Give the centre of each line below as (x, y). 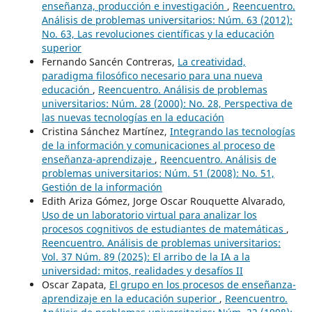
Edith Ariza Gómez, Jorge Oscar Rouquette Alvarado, (163, 201)
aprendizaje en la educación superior (130, 298)
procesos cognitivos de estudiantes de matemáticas (164, 228)
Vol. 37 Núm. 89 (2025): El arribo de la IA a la (146, 256)
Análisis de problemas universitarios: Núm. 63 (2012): (167, 19)
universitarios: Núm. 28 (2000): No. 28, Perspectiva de (167, 103)
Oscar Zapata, (75, 284)
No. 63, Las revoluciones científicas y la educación (158, 33)
